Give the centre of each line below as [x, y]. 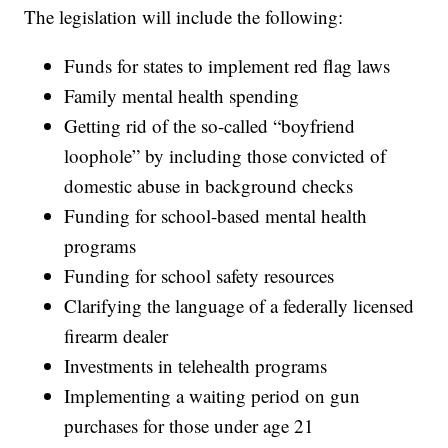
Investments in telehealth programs [196, 365]
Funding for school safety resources [199, 275]
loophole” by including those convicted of [225, 155]
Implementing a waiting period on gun [212, 395]
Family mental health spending [182, 95]
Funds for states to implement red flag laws [227, 65]
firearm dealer [116, 335]
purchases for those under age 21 [189, 425]
